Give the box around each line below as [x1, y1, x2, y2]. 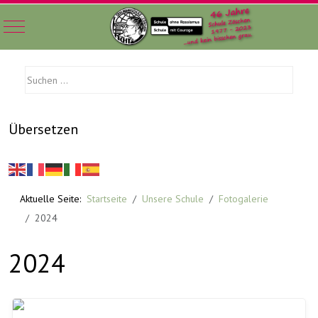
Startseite [87, 192, 127, 205]
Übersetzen [9, 120, 78, 138]
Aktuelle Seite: [20, 192, 87, 205]
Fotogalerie [219, 192, 268, 205]
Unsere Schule [142, 192, 204, 205]
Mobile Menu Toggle [13, 19, 103, 32]
